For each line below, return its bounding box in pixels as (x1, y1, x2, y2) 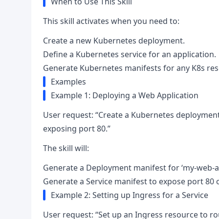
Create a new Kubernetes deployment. (43, 35, 185, 46)
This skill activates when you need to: (43, 16, 179, 26)
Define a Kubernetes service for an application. (43, 49, 216, 60)
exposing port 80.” (43, 123, 110, 134)
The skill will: (43, 143, 89, 153)
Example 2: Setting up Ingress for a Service (51, 190, 208, 200)
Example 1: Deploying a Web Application (51, 90, 198, 101)
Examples (51, 76, 86, 87)
